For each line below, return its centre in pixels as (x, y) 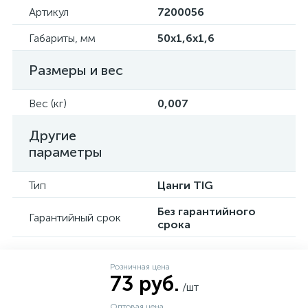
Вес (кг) (48, 103)
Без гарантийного (207, 211)
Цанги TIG (185, 185)
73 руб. (144, 284)
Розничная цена (140, 267)
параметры (66, 152)
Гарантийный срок (75, 218)
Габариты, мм (62, 38)
